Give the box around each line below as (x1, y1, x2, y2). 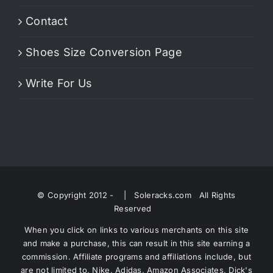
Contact (26, 14, 68, 27)
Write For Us (26, 76, 93, 90)
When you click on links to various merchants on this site (24, 224, 249, 235)
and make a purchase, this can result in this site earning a (23, 238, 250, 248)
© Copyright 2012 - (37, 190, 116, 200)
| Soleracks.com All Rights (116, 190, 236, 200)
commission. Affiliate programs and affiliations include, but (21, 251, 252, 261)
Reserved (114, 203, 159, 213)
